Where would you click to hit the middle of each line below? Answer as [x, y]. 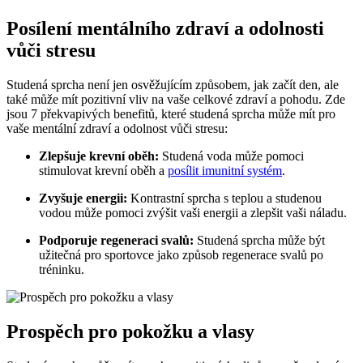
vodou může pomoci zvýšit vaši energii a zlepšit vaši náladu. [193, 213]
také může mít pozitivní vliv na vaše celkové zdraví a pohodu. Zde [176, 100]
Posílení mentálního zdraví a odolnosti [165, 29]
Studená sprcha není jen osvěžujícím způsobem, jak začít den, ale [173, 85]
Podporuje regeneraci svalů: [116, 241]
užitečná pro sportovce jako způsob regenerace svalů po [181, 255]
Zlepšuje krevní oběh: [99, 156]
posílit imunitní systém [225, 171]
